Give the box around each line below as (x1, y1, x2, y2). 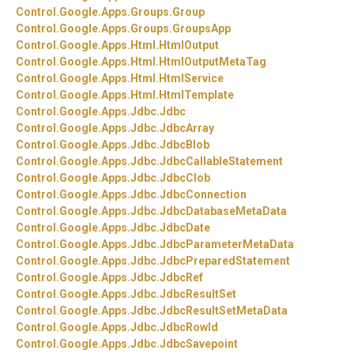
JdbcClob (160, 171, 210, 185)
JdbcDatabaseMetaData (160, 205, 287, 218)
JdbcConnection (160, 188, 247, 201)
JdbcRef (160, 271, 203, 284)
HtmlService (159, 72, 224, 85)
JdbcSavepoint (160, 337, 238, 351)
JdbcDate (160, 221, 210, 235)
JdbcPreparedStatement (160, 254, 290, 268)
